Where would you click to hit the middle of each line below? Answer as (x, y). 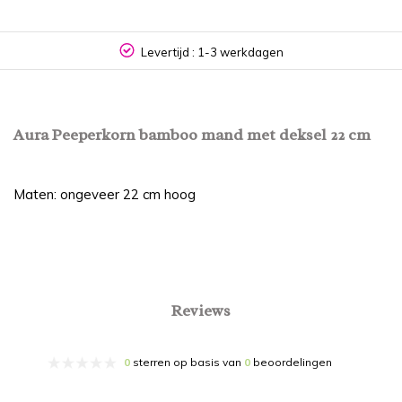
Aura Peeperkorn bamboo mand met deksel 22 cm (192, 135)
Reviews (201, 311)
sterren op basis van (187, 363)
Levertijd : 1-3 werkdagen (212, 52)
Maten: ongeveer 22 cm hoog (105, 195)
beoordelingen (291, 363)
